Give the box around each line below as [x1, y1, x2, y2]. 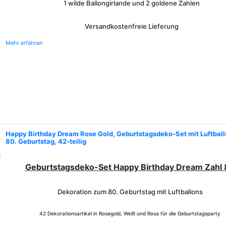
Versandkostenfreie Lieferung [84, 22, 179, 30]
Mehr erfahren [6, 39, 42, 46]
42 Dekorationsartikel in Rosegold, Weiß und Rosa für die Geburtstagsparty [39, 210, 220, 216]
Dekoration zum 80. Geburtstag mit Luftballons [57, 188, 203, 196]
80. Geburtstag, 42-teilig [6, 137, 86, 145]
